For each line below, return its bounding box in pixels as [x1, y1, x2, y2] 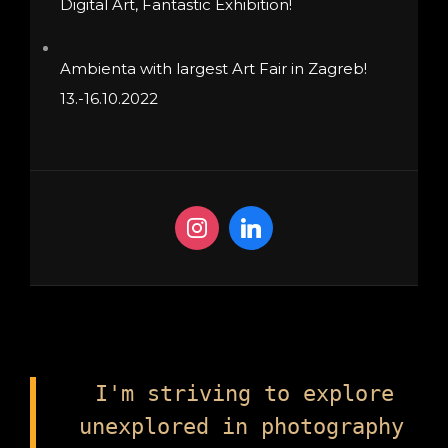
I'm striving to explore [95, 381, 394, 407]
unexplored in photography [79, 414, 405, 440]
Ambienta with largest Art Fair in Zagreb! [60, 58, 367, 78]
